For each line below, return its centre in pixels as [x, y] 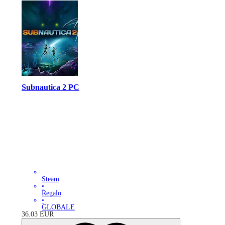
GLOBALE [58, 207]
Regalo [51, 193]
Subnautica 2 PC [50, 87]
